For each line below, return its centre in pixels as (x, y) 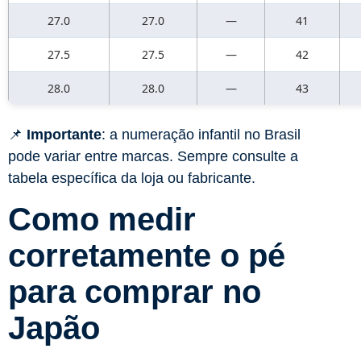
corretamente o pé (147, 256)
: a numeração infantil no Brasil (201, 135)
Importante (64, 135)
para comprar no (135, 292)
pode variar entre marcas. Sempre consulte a (153, 157)
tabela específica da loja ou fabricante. (132, 178)
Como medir (102, 220)
